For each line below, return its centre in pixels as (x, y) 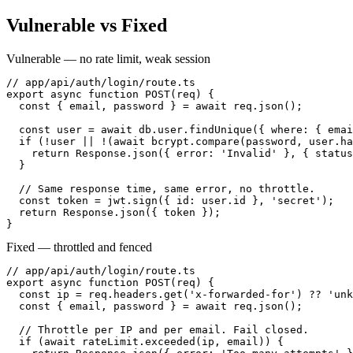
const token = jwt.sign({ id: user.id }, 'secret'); (170, 201)
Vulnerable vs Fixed (87, 26)
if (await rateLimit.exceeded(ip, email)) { (145, 342)
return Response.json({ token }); (113, 213)
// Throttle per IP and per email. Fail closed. (158, 330)
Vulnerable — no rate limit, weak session (108, 59)
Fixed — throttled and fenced (79, 247)
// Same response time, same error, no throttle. (161, 189)
